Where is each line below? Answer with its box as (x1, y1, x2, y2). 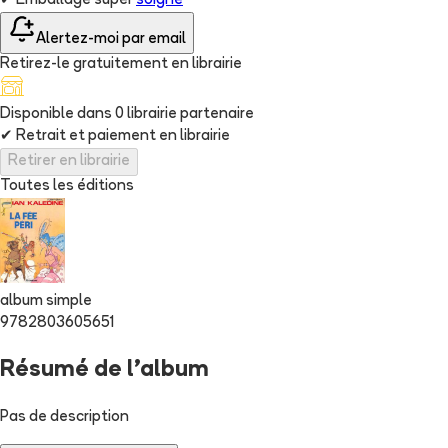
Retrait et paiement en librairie (13, 129, 230, 145)
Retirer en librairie (8, 154, 130, 170)
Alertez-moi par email (36, 32, 186, 48)
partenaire (180, 107, 254, 123)
